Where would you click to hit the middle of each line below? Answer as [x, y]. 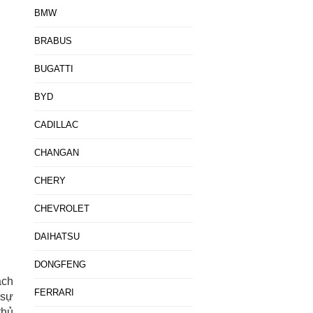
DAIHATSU [57, 236]
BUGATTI [53, 69]
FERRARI [54, 292]
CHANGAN [56, 153]
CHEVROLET [61, 209]
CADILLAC [56, 125]
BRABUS [53, 41]
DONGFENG [60, 264]
